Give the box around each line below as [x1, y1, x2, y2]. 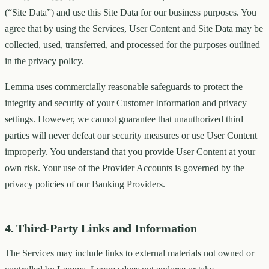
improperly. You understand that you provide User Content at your [5, 147, 255, 157]
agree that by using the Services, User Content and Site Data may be [5, 23, 263, 34]
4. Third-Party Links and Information [5, 222, 197, 235]
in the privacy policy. [5, 56, 84, 67]
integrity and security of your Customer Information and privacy [5, 98, 247, 109]
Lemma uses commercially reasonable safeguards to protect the [5, 82, 243, 92]
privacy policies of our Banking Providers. [5, 179, 165, 190]
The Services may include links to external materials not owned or [5, 248, 254, 259]
